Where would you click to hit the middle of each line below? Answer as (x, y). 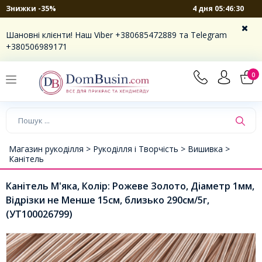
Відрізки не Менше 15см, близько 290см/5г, (108, 200)
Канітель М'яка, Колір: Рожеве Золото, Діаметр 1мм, (130, 186)
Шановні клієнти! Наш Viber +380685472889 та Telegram (116, 35)
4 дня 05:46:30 (218, 8)
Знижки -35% (31, 8)
